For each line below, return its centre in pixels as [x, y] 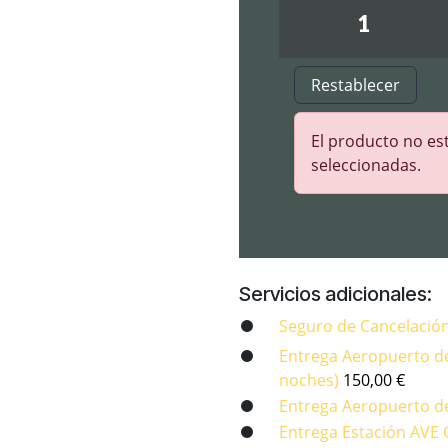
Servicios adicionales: [335, 294]
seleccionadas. [366, 165]
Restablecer [355, 85]
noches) [311, 380]
